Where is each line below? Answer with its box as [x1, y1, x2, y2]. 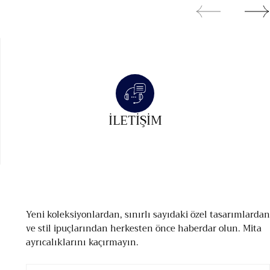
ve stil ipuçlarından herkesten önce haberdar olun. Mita [25, 221, 262, 236]
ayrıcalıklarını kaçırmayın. [25, 234, 139, 250]
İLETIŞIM [108, 109, 162, 131]
